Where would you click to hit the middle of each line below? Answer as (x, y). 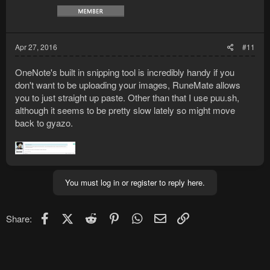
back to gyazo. (44, 122)
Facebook (71, 216)
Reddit (111, 216)
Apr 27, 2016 (36, 46)
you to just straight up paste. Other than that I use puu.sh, (127, 97)
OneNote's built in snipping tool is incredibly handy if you (125, 72)
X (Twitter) (93, 216)
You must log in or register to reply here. (135, 182)
